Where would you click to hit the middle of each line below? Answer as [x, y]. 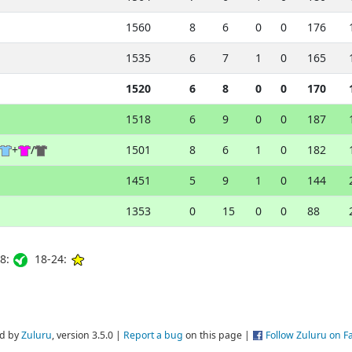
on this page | [218, 335]
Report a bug [153, 335]
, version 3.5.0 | [88, 335]
